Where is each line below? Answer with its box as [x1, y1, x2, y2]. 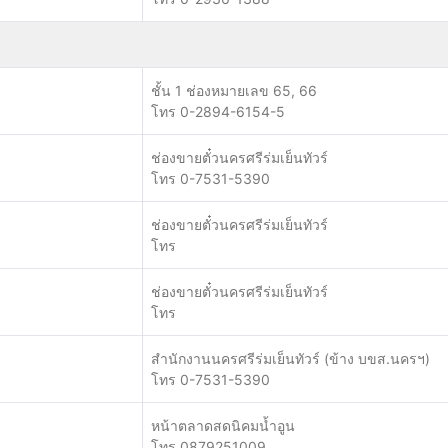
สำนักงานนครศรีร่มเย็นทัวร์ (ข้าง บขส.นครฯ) [151, 350, 430, 367]
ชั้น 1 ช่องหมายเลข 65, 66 [151, 82, 317, 99]
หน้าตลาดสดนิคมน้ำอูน [151, 417, 295, 434]
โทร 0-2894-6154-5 [151, 103, 285, 120]
